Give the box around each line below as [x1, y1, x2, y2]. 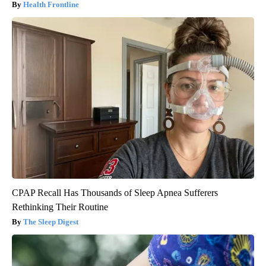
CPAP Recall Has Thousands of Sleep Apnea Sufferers [12, 188, 218, 198]
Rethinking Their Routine [12, 202, 108, 213]
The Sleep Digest [23, 217, 78, 227]
